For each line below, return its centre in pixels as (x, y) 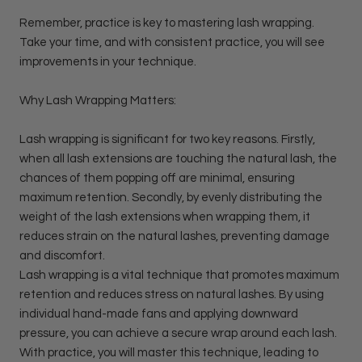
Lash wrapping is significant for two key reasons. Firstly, (167, 139)
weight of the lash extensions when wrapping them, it (165, 217)
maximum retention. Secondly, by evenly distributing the (171, 198)
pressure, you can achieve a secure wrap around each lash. (178, 333)
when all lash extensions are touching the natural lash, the (178, 159)
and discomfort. (62, 256)
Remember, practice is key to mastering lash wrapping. (167, 23)
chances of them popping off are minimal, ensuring (157, 178)
